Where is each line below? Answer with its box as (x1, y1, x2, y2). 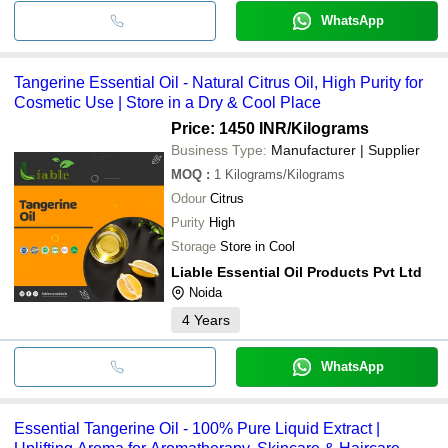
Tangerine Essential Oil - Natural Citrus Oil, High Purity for (14, 73, 423, 91)
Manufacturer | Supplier (271, 141, 420, 158)
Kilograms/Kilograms (225, 166, 345, 182)
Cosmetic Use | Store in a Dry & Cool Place (14, 93, 321, 111)
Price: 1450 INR (171, 119, 287, 137)
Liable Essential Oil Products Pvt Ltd (171, 263, 422, 280)
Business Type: (171, 141, 267, 158)
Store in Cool (220, 238, 295, 254)
